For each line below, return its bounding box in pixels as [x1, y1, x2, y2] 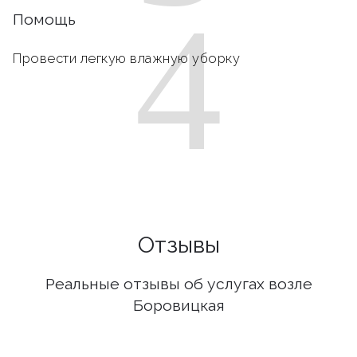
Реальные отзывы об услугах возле [45, 274, 312, 293]
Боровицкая [132, 296, 225, 315]
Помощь [13, 10, 76, 29]
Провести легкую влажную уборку [13, 50, 240, 66]
